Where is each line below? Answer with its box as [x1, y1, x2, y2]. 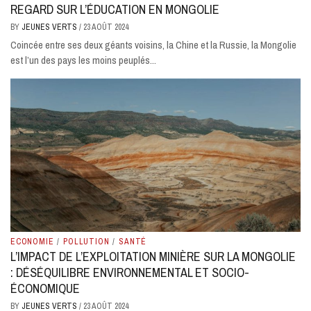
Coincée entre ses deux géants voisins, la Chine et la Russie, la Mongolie [10, 37, 296, 53]
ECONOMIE [10, 235, 54, 247]
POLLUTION [63, 235, 110, 247]
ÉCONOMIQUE [10, 279, 80, 297]
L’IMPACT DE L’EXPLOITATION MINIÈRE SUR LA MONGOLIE [10, 247, 296, 265]
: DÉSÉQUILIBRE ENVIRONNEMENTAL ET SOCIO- [10, 263, 249, 281]
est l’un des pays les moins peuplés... [10, 53, 156, 68]
